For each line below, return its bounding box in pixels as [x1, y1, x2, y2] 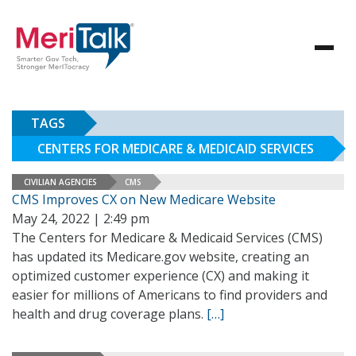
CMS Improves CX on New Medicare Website [12, 191, 276, 208]
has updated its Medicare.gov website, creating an [12, 248, 309, 265]
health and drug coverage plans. [12, 305, 207, 323]
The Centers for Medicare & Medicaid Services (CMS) [12, 229, 323, 246]
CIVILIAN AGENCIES [24, 176, 97, 188]
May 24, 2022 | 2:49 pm [12, 210, 149, 227]
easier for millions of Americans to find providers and [12, 286, 327, 304]
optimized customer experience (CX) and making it [12, 267, 309, 284]
